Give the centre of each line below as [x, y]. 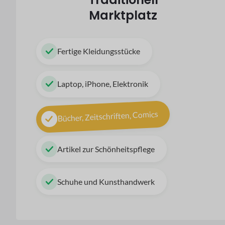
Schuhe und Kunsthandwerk [106, 181]
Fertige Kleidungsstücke [99, 51]
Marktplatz [123, 15]
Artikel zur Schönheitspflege [106, 149]
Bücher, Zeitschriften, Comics [108, 116]
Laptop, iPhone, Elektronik [103, 84]
